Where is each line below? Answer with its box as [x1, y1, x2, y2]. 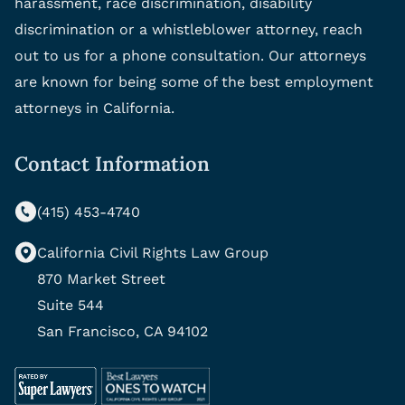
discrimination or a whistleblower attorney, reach [14, 20, 363, 38]
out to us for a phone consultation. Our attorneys [14, 46, 366, 64]
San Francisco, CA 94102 [37, 322, 208, 340]
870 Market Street [37, 269, 165, 287]
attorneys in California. [14, 99, 174, 117]
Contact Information [14, 150, 210, 176]
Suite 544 [37, 296, 104, 314]
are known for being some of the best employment [14, 72, 373, 90]
